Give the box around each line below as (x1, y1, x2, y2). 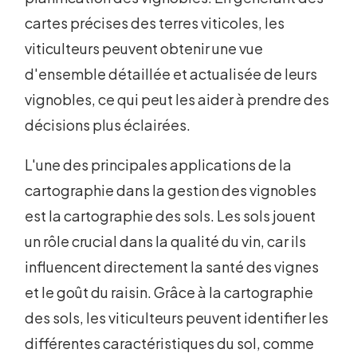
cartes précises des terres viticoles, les (25, 14, 285, 33)
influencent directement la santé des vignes (25, 257, 320, 277)
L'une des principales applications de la (25, 155, 292, 175)
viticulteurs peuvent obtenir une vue (25, 39, 264, 58)
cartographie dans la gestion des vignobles (25, 181, 317, 200)
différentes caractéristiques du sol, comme (25, 334, 315, 353)
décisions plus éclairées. (25, 116, 191, 135)
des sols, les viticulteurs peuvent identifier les (25, 308, 329, 328)
